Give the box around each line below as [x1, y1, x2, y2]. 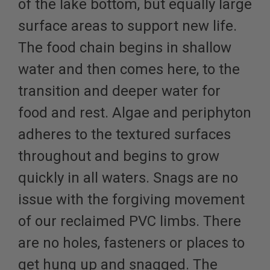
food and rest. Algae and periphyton [18, 104, 251, 122]
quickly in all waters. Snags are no [18, 169, 238, 187]
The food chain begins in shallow [18, 39, 231, 57]
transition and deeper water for [18, 83, 221, 100]
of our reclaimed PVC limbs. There [18, 213, 241, 230]
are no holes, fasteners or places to [18, 234, 245, 252]
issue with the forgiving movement [18, 191, 245, 209]
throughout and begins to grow [18, 148, 219, 165]
